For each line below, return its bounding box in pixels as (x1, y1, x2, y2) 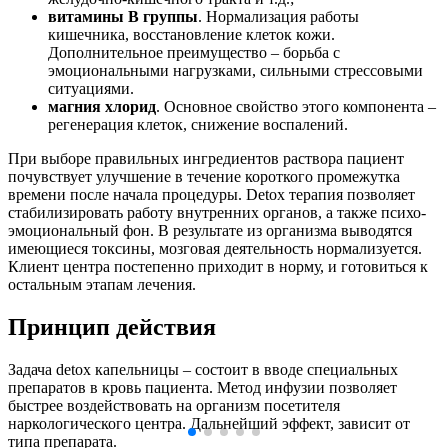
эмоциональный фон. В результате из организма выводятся (8, 222, 412, 240)
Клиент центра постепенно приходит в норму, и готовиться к (8, 258, 428, 276)
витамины (48, 8, 128, 26)
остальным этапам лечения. (8, 276, 196, 294)
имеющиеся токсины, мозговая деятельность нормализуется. (8, 240, 422, 258)
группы (139, 8, 198, 26)
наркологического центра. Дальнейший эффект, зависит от (8, 414, 410, 432)
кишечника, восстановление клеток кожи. (48, 26, 335, 44)
